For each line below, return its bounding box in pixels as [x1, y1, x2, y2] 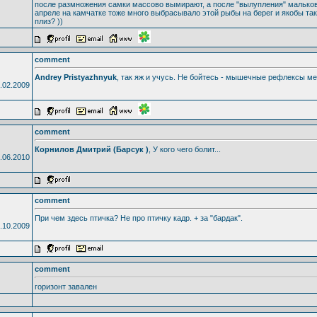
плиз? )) [34, 16, 63, 25]
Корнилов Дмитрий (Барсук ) [34, 144, 149, 154]
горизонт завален [34, 282, 97, 291]
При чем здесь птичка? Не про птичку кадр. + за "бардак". [34, 213, 243, 222]
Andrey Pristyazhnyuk [34, 72, 117, 81]
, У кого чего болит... [148, 144, 221, 154]
